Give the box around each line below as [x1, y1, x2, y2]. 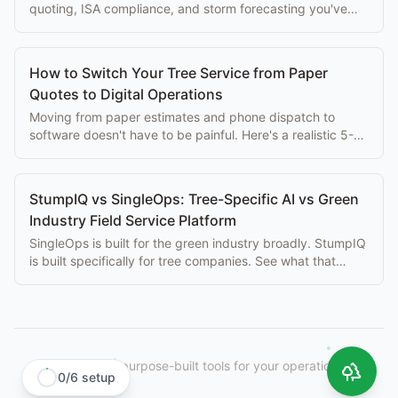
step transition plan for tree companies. [29, 144, 257, 160]
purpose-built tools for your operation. [120, 357, 341, 373]
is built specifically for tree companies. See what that [29, 252, 336, 268]
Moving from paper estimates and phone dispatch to [29, 108, 335, 124]
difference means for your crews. [29, 270, 221, 286]
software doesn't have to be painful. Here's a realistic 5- [29, 126, 354, 142]
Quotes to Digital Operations [29, 84, 223, 103]
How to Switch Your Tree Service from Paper [29, 63, 328, 82]
